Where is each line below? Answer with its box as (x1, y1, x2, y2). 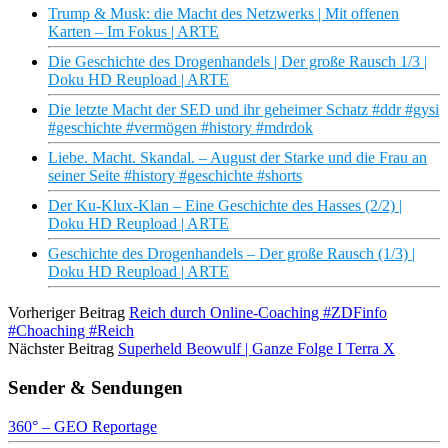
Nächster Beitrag (8, 340, 114, 358)
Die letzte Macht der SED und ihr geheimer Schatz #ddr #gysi (48, 101, 439, 119)
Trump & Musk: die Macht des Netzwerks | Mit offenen (48, 5, 399, 23)
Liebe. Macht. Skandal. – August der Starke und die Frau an (48, 149, 427, 167)
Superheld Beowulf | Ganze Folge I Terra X (118, 340, 395, 358)
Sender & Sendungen (8, 376, 183, 398)
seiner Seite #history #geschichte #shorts (48, 167, 302, 185)
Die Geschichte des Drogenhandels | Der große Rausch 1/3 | (48, 53, 427, 71)
